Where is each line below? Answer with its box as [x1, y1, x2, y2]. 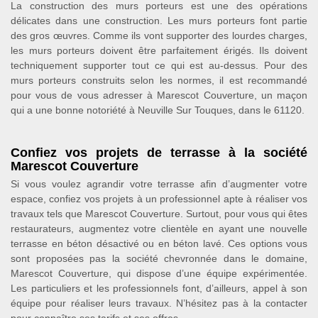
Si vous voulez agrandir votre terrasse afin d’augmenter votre [11, 178, 307, 190]
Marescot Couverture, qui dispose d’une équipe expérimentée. [11, 268, 307, 279]
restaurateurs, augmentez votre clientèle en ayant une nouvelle [11, 223, 307, 234]
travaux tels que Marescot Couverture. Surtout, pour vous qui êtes [11, 208, 307, 219]
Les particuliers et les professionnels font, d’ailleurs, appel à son [11, 283, 307, 294]
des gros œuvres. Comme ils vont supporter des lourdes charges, [11, 30, 307, 41]
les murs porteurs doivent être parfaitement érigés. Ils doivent [11, 45, 307, 56]
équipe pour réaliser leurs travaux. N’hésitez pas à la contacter [11, 297, 307, 309]
